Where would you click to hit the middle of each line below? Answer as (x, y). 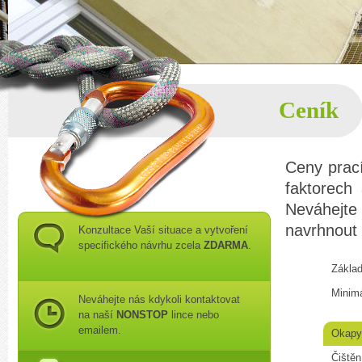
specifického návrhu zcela (141, 245)
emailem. (100, 330)
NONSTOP (142, 315)
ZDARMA (226, 245)
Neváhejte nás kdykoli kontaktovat (159, 299)
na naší (97, 315)
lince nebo (194, 315)
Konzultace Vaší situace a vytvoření (163, 230)
